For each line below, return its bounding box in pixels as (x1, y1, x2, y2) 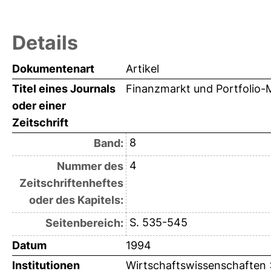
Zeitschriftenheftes (19, 176, 123, 189)
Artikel (126, 62, 159, 75)
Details (12, 30, 78, 54)
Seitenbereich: (45, 216, 123, 229)
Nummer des (56, 159, 123, 172)
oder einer (12, 99, 66, 112)
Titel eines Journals (12, 82, 116, 95)
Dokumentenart (12, 62, 94, 75)
